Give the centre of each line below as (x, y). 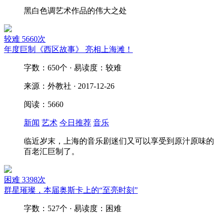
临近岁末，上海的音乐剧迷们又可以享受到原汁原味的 (119, 141)
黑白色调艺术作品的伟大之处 (75, 11)
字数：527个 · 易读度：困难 (73, 208)
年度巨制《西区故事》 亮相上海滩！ (68, 49)
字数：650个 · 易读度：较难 (73, 68)
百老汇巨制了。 (52, 151)
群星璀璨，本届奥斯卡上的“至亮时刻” (71, 190)
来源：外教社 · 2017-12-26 (69, 86)
